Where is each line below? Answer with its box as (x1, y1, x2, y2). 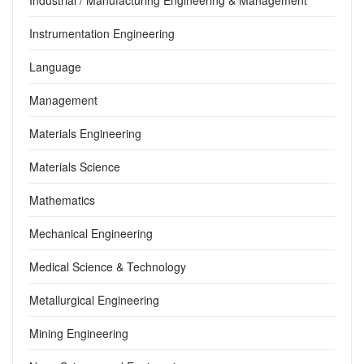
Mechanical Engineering (29, 224, 153, 241)
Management (29, 91, 97, 108)
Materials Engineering (29, 124, 141, 141)
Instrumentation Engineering (29, 24, 175, 41)
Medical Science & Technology (29, 258, 186, 275)
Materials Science (29, 158, 120, 175)
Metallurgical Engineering (29, 291, 159, 308)
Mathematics (29, 191, 95, 208)
